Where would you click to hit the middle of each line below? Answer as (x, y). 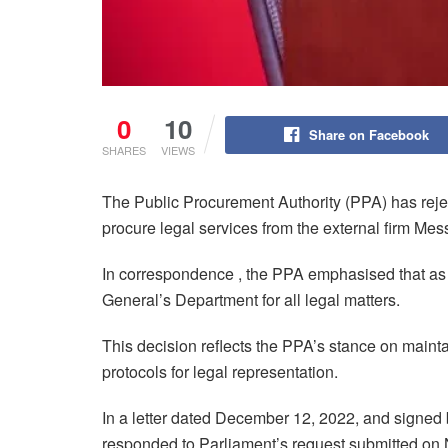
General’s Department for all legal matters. (251, 299)
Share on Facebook (368, 134)
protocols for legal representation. (220, 371)
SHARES (124, 149)
